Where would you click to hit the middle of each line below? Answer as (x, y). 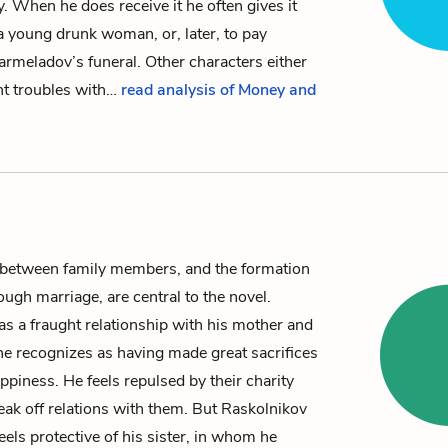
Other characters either (226, 62)
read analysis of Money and (218, 90)
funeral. (114, 62)
